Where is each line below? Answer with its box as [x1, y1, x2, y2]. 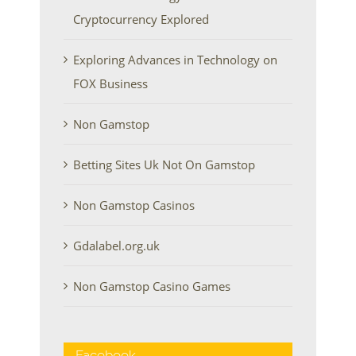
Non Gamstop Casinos [73, 196, 195, 213]
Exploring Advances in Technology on [73, 51, 277, 68]
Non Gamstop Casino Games [73, 277, 230, 294]
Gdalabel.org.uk [73, 237, 160, 253]
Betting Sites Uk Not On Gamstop [73, 156, 255, 172]
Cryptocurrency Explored [73, 10, 209, 27]
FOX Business [73, 75, 148, 91]
